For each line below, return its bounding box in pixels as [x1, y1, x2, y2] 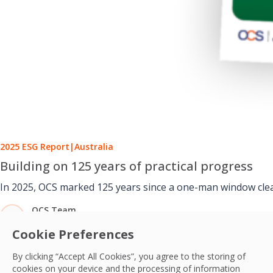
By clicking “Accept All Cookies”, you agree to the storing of [12, 250, 246, 262]
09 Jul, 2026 [32, 216, 77, 228]
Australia [74, 140, 113, 152]
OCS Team [32, 204, 76, 216]
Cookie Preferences [12, 226, 134, 243]
